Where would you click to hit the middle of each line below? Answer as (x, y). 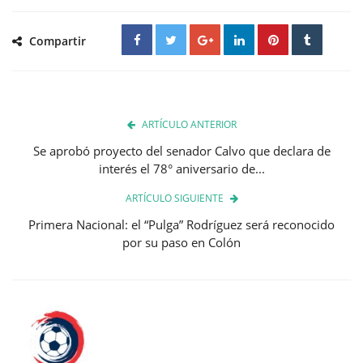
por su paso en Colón (181, 242)
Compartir (56, 41)
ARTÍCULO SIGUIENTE (174, 198)
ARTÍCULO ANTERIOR (189, 124)
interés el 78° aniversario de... (181, 168)
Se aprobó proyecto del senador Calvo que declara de (181, 150)
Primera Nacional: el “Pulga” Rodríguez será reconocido (181, 224)
